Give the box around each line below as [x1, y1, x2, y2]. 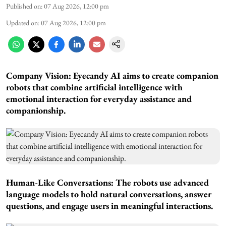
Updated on [6, 18, 38, 28]
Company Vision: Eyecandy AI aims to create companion [6, 70, 218, 82]
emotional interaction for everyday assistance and [6, 93, 192, 105]
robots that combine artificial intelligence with [6, 81, 183, 93]
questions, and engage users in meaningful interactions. [6, 200, 213, 212]
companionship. [6, 104, 66, 117]
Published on [6, 2, 41, 11]
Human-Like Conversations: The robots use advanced [6, 177, 209, 189]
